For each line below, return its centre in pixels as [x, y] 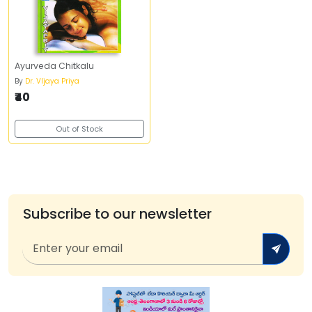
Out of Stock [79, 129]
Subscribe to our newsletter [117, 214]
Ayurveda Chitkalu [54, 66]
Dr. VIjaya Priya [52, 81]
